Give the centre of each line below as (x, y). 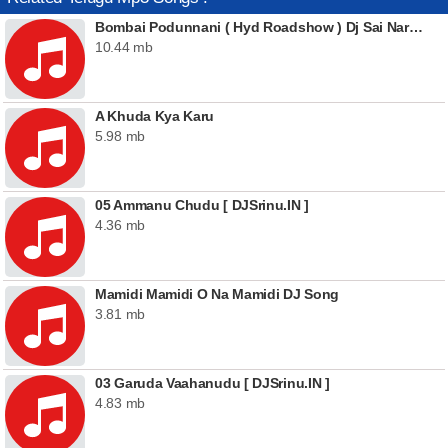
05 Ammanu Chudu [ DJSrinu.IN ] (202, 205)
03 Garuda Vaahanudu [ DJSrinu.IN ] (212, 383)
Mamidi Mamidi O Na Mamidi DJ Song (217, 294)
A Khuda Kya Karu (155, 116)
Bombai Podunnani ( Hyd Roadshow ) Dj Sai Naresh (415, 27)
